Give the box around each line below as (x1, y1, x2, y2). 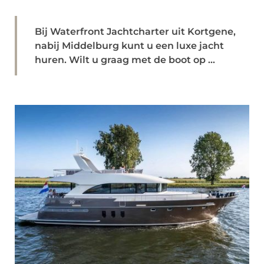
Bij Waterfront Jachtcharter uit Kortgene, (35, 26, 236, 37)
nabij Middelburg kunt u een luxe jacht (35, 40, 224, 51)
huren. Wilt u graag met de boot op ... (35, 54, 215, 65)
